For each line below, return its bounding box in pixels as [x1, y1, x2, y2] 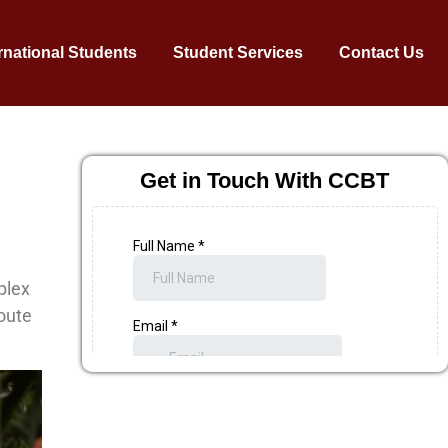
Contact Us [339, 44, 425, 62]
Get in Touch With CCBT [140, 168, 390, 194]
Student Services [173, 44, 304, 62]
